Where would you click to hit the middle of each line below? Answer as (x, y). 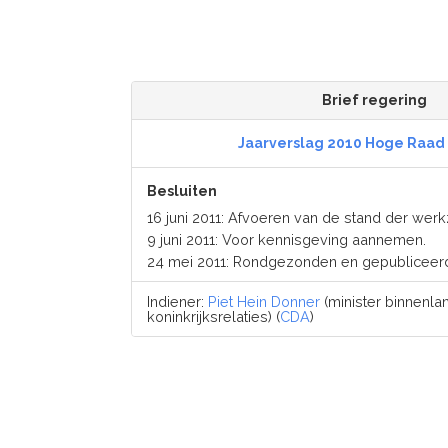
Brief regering (374, 100)
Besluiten (181, 191)
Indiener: (177, 301)
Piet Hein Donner (263, 301)
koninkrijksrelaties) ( (213, 316)
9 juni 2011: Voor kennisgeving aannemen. (286, 239)
